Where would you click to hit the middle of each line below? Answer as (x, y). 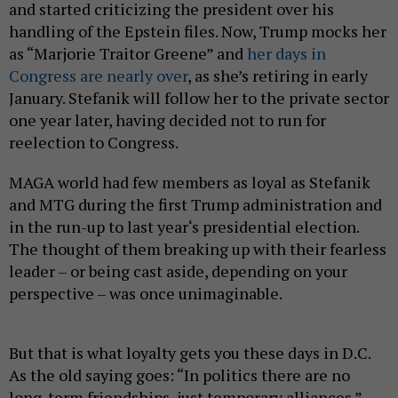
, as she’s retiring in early (278, 76)
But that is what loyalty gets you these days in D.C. (190, 353)
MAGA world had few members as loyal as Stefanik (190, 183)
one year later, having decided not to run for (167, 120)
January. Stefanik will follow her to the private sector (199, 98)
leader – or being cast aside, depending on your (178, 271)
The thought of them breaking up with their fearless (198, 249)
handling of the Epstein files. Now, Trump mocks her (198, 32)
